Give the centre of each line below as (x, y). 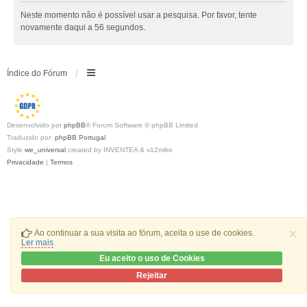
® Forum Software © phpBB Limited (142, 125)
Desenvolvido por (35, 125)
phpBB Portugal (80, 137)
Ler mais (37, 243)
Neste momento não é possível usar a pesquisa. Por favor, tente (139, 15)
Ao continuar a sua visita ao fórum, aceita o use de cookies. (143, 233)
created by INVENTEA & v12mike (119, 149)
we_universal (45, 149)
